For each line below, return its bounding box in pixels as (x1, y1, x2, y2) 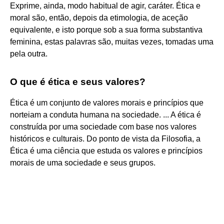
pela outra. (10, 49, 47, 58)
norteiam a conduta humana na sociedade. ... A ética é (10, 110, 201, 119)
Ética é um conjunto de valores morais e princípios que (10, 98, 203, 107)
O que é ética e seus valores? (10, 76, 145, 87)
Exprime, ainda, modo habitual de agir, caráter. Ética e (10, 1, 200, 10)
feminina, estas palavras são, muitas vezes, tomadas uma (10, 37, 213, 46)
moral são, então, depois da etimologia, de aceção (10, 13, 188, 22)
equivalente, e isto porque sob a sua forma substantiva (10, 25, 202, 34)
